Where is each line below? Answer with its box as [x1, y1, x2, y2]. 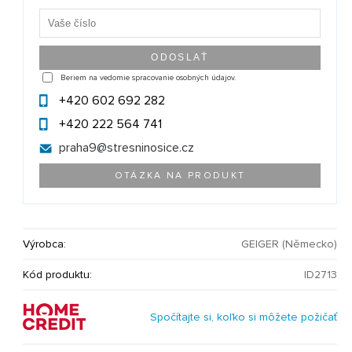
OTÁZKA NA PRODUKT [114, 170, 246, 182]
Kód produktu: [23, 268, 93, 282]
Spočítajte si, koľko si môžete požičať [150, 310, 338, 324]
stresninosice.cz [107, 140, 195, 156]
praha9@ [59, 140, 108, 156]
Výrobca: [23, 237, 67, 251]
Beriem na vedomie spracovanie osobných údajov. [60, 72, 236, 82]
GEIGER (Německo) [241, 237, 338, 251]
